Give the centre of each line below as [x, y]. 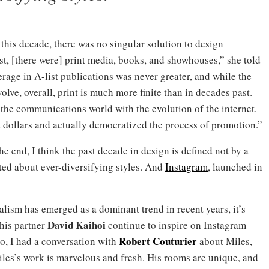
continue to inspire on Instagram [176, 225]
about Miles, [226, 241]
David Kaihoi [77, 225]
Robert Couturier [158, 241]
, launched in [235, 166]
